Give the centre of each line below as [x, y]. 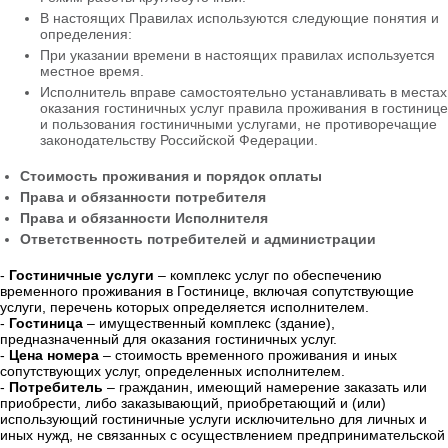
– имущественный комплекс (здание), [209, 323]
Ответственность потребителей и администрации [198, 239]
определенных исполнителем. [245, 371]
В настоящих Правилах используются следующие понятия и [239, 18]
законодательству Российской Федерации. [179, 140]
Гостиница [46, 323]
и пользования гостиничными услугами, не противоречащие [238, 124]
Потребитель [56, 387]
